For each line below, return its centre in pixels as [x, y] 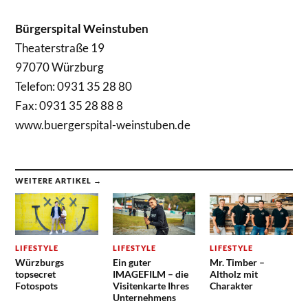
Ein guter [132, 262]
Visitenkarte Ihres [151, 285]
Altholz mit [233, 274]
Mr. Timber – [237, 262]
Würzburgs [40, 262]
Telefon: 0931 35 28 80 [74, 87]
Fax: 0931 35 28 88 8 [69, 106]
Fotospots [37, 285]
